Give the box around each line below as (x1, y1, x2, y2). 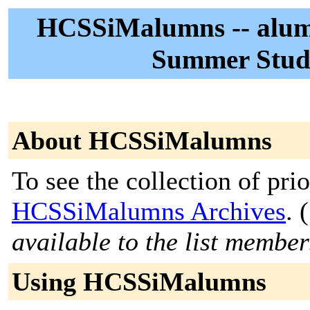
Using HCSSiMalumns (12, 267, 266, 296)
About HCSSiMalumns (12, 126, 272, 155)
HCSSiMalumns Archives (12, 197, 286, 226)
